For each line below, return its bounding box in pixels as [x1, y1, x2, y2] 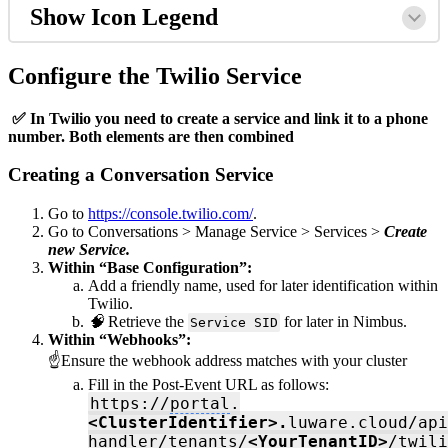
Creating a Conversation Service [8, 164, 273, 186]
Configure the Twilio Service [8, 62, 302, 89]
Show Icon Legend [30, 3, 218, 30]
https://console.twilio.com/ [88, 205, 253, 223]
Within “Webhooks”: [48, 331, 191, 349]
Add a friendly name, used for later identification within [88, 277, 438, 295]
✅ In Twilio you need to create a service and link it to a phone [8, 109, 428, 127]
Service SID [189, 315, 278, 331]
